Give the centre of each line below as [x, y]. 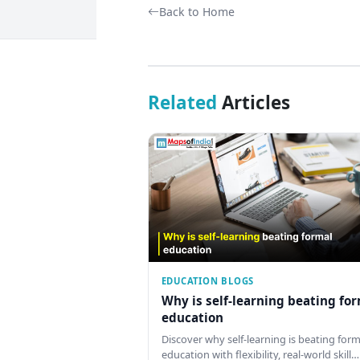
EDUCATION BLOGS [208, 280]
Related [182, 102]
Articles [253, 102]
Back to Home [196, 11]
